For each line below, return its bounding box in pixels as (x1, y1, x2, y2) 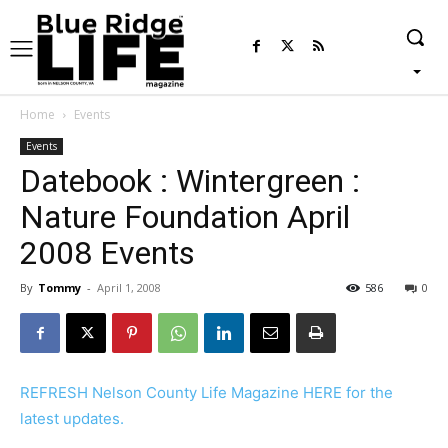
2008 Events (20, 234, 195, 273)
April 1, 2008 (97, 280, 161, 296)
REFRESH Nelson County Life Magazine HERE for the (20, 383, 393, 403)
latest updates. (20, 409, 124, 429)
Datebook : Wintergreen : (20, 162, 360, 201)
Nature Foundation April (20, 198, 350, 237)
